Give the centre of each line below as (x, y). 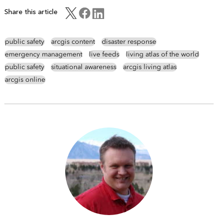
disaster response (129, 42)
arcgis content (73, 42)
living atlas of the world (162, 54)
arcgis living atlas (150, 67)
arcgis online (25, 80)
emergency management (43, 54)
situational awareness (83, 67)
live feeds (104, 54)
